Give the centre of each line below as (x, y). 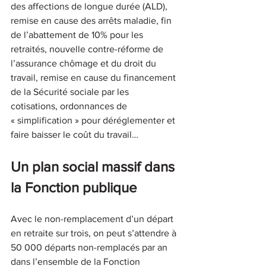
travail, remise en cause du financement (94, 77)
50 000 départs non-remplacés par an (90, 247)
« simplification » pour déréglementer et (94, 120)
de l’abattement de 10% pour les (78, 34)
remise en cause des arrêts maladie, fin (92, 20)
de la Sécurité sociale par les (71, 91)
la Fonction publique (74, 187)
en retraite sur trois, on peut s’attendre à (95, 233)
